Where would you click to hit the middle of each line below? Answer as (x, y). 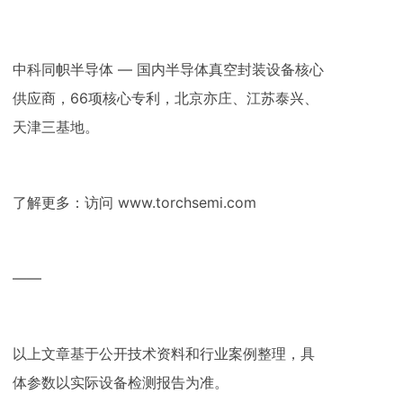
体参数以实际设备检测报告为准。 (121, 382)
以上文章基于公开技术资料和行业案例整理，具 (164, 354)
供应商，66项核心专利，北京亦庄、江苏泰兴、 (166, 98)
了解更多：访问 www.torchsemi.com (134, 202)
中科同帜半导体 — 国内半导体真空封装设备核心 (168, 69)
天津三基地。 (56, 127)
